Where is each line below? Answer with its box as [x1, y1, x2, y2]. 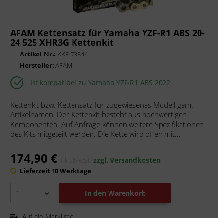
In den [85, 188, 107, 198]
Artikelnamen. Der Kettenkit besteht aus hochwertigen [10, 109, 187, 119]
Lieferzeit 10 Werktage [18, 166, 91, 175]
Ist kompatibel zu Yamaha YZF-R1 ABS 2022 [30, 78, 171, 88]
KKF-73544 [57, 49, 88, 58]
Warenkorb [108, 188, 146, 198]
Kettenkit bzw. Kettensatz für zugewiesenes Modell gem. [10, 99, 194, 109]
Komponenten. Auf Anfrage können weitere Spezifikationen [10, 119, 204, 129]
